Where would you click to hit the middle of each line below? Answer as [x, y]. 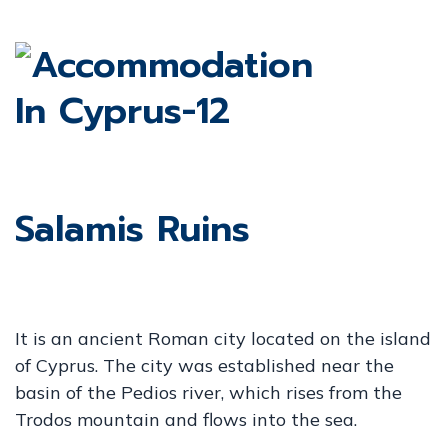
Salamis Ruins [132, 229]
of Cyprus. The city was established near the [204, 365]
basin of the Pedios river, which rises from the [208, 392]
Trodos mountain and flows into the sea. [186, 419]
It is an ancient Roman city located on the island [223, 338]
